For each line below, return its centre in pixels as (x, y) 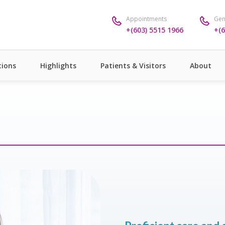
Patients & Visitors (133, 65)
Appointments (146, 19)
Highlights (58, 65)
